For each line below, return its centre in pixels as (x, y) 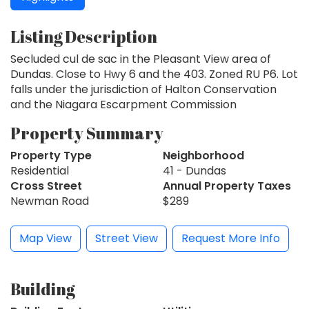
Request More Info (231, 238)
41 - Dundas (195, 170)
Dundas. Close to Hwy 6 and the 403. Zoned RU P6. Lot (154, 74)
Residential (40, 170)
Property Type (51, 155)
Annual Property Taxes (227, 186)
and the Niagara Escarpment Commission (123, 104)
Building (42, 289)
